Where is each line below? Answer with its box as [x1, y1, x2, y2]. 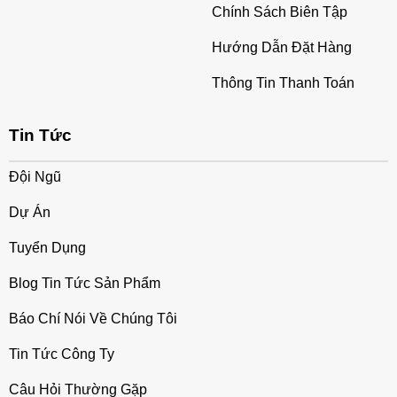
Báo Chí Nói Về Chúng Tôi [8, 311, 177, 327]
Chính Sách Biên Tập [212, 4, 347, 19]
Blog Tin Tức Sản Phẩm [8, 276, 160, 292]
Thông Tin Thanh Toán [212, 74, 354, 90]
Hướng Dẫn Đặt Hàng [212, 39, 352, 55]
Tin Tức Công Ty [8, 346, 114, 362]
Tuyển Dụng [8, 240, 86, 256]
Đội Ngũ [8, 169, 61, 185]
